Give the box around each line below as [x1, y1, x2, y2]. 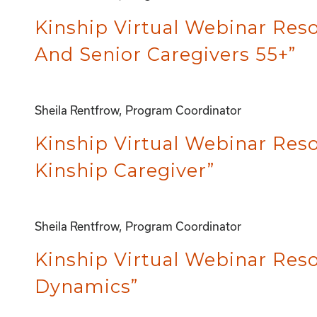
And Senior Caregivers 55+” [34, 43, 296, 65]
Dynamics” [34, 275, 138, 297]
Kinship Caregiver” [34, 159, 214, 181]
